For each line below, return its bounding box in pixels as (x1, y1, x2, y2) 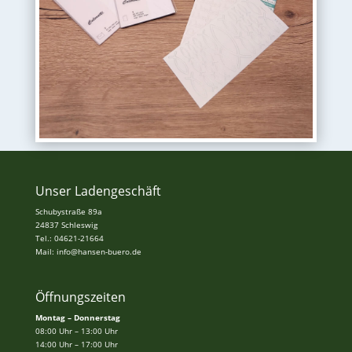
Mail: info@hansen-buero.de (35, 245, 141, 257)
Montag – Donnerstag (35, 311, 120, 323)
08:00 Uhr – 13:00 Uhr (35, 324, 118, 336)
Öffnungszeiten (35, 288, 126, 306)
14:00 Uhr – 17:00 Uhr (35, 338, 118, 350)
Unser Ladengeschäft (35, 181, 161, 200)
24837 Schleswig (35, 218, 97, 230)
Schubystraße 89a (35, 205, 102, 217)
